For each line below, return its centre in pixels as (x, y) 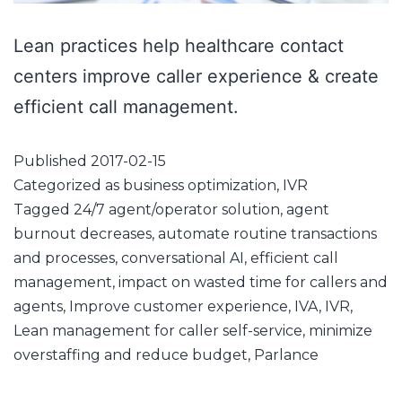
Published (52, 162)
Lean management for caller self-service (158, 331)
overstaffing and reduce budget (131, 355)
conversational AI (183, 258)
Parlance (286, 355)
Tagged (44, 210)
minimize (341, 331)
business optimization (200, 186)
